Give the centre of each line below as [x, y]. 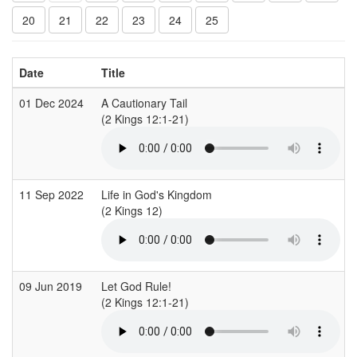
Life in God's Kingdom [157, 194]
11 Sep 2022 [53, 194]
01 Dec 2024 [53, 102]
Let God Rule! [136, 286]
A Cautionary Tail [144, 102]
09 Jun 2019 [52, 286]
